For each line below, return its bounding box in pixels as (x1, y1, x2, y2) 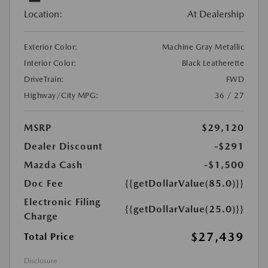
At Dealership (187, 8, 244, 20)
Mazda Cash (24, 159, 83, 171)
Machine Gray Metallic (162, 42, 244, 52)
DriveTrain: (24, 75, 65, 84)
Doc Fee (24, 178, 63, 190)
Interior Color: (24, 59, 77, 68)
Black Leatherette (181, 59, 244, 68)
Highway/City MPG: (24, 91, 99, 100)
